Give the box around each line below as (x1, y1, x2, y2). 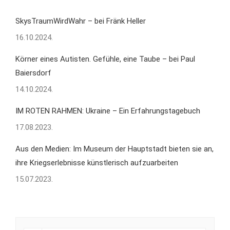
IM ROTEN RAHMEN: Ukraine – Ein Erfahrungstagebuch (15, 106, 200, 116)
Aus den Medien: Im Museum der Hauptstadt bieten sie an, (15, 144, 214, 154)
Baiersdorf (15, 68, 51, 78)
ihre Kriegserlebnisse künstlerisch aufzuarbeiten (15, 158, 178, 167)
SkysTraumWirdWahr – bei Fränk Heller (15, 16, 146, 26)
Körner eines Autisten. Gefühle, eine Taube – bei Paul (15, 54, 195, 64)
